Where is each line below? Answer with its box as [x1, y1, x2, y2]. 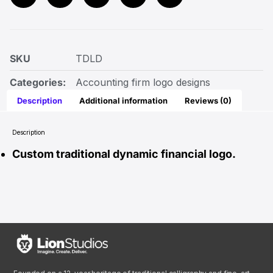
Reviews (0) [184, 95, 232, 105]
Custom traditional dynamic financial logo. [12, 147, 236, 161]
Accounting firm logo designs [76, 76, 210, 89]
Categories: [10, 76, 66, 89]
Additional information [79, 95, 168, 105]
